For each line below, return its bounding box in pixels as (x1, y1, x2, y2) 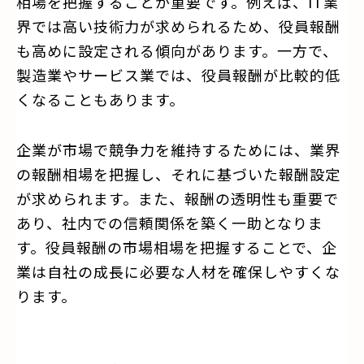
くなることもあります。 (16, 88, 184, 110)
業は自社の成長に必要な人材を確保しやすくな (16, 260, 340, 282)
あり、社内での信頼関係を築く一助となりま (16, 211, 323, 233)
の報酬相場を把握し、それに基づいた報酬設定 (16, 162, 340, 184)
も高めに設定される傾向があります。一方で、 (16, 39, 338, 61)
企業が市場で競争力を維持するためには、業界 (16, 138, 340, 160)
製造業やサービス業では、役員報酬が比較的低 (16, 63, 340, 85)
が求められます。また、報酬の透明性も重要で (16, 187, 339, 209)
